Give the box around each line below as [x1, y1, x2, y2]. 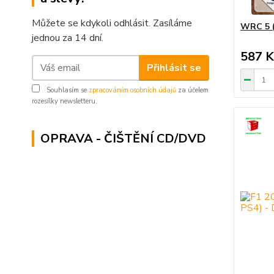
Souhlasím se [45, 86, 89, 95]
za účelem [176, 86, 209, 95]
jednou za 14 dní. [32, 31, 103, 45]
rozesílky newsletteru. [32, 97, 97, 106]
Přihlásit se [146, 61, 201, 75]
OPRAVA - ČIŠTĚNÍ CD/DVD [40, 130, 206, 147]
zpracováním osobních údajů [89, 86, 176, 95]
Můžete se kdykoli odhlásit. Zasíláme [32, 17, 192, 30]
